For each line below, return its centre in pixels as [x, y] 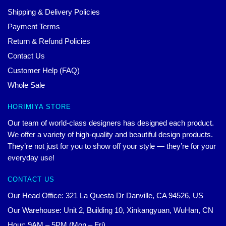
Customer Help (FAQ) [44, 70]
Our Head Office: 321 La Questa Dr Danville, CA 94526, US [105, 195]
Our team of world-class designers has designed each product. [111, 123]
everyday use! [31, 157]
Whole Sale [26, 85]
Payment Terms [34, 26]
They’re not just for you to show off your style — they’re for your [112, 146]
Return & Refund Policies [49, 41]
